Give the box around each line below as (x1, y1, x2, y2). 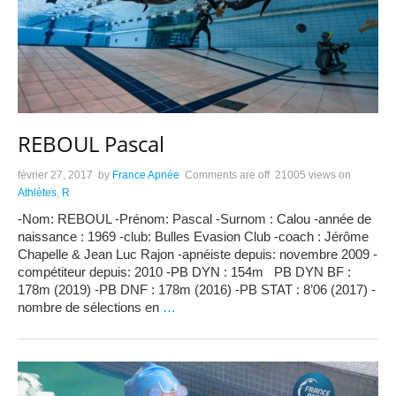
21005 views (275, 168, 336, 181)
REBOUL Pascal (18, 128, 164, 158)
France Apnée (112, 168, 179, 181)
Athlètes (18, 186, 57, 199)
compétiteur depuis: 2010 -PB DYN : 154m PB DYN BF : (18, 263, 351, 279)
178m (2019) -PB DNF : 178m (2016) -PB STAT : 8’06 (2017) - (18, 281, 376, 297)
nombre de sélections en (18, 299, 163, 315)
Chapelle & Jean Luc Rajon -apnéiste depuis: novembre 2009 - (18, 246, 377, 262)
